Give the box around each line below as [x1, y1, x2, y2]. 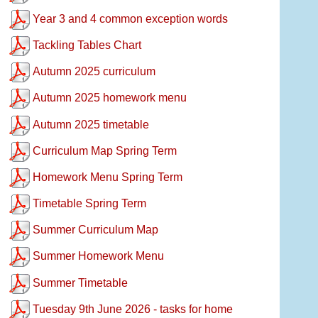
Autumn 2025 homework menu [33, 92, 187, 104]
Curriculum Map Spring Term [33, 144, 177, 157]
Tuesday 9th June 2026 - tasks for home [33, 302, 234, 315]
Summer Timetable [33, 276, 128, 289]
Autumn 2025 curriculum [33, 65, 156, 78]
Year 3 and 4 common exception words [33, 12, 229, 25]
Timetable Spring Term [33, 197, 147, 210]
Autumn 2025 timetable [33, 118, 150, 131]
